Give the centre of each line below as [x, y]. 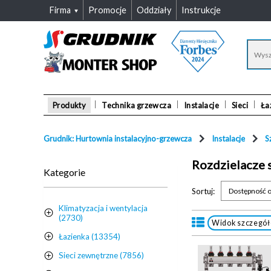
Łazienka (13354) [90, 236]
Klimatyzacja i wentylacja [103, 208]
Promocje [107, 10]
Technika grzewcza [137, 105]
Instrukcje [201, 10]
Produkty [70, 105]
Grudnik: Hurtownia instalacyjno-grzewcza [118, 139]
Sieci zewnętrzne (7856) [101, 256]
